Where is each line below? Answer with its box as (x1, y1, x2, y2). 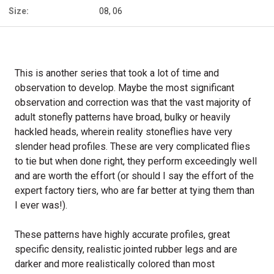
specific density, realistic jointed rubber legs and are (15, 243, 237, 255)
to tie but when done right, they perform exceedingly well (15, 155, 257, 167)
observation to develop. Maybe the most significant (15, 82, 234, 94)
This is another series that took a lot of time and (15, 67, 219, 79)
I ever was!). (15, 199, 70, 211)
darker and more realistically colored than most (15, 258, 215, 270)
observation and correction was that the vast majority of (15, 97, 251, 108)
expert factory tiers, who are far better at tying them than (15, 185, 254, 196)
